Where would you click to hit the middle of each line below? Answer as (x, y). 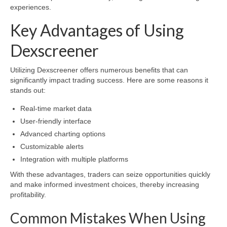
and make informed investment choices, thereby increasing (105, 185)
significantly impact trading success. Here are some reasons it (109, 80)
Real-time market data (56, 109)
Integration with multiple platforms (74, 159)
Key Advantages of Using (97, 30)
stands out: (28, 90)
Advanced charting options (63, 134)
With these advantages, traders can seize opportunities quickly (110, 175)
